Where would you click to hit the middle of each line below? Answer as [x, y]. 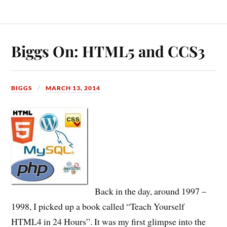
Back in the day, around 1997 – [151, 191]
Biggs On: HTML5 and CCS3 [108, 51]
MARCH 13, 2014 [73, 88]
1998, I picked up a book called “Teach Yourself [98, 206]
